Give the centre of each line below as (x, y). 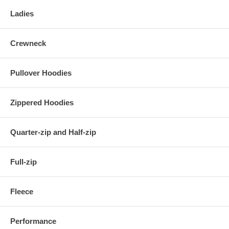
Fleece (22, 191)
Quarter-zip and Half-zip (53, 132)
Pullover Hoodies (41, 73)
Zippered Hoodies (42, 102)
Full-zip (24, 162)
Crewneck (28, 43)
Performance (33, 221)
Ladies (22, 13)
